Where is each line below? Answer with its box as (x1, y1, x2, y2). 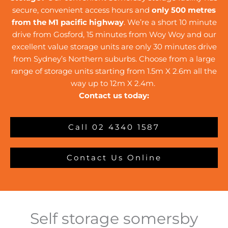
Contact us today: (79, 91, 149, 101)
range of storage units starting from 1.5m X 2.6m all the (11, 67, 217, 76)
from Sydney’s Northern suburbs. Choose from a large (13, 54, 215, 64)
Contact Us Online (66, 153, 162, 163)
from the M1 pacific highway (11, 18, 124, 27)
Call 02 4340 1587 (68, 123, 160, 132)
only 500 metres (152, 6, 216, 15)
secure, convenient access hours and (12, 6, 152, 15)
